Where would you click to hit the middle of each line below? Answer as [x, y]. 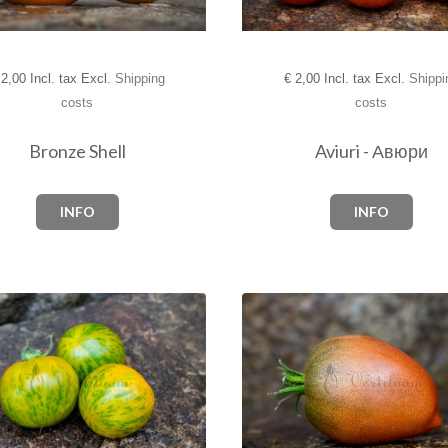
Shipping [139, 78]
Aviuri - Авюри [371, 151]
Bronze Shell [77, 151]
